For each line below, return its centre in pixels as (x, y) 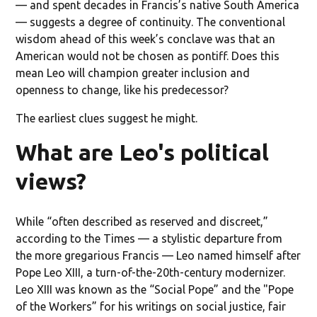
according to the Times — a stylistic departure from (149, 238)
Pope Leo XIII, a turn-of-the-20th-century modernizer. (151, 272)
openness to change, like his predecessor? (122, 90)
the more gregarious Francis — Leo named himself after (158, 255)
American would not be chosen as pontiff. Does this (148, 56)
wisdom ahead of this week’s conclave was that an (146, 39)
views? (51, 181)
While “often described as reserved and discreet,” (142, 221)
